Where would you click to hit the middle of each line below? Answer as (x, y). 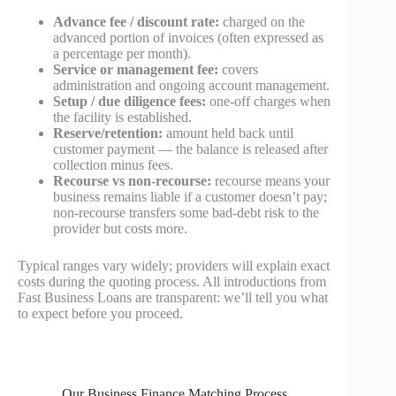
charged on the (262, 22)
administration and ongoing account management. (191, 86)
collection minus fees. (113, 165)
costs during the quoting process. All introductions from (172, 282)
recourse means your (270, 181)
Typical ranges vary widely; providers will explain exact (174, 266)
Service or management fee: (136, 70)
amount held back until (228, 133)
